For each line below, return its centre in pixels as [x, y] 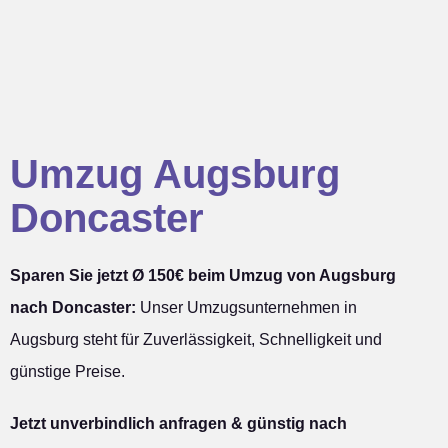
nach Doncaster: [73, 308]
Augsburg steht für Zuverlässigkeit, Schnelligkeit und [196, 340]
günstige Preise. [67, 372]
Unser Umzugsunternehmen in [246, 308]
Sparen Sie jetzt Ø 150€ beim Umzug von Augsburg [203, 276]
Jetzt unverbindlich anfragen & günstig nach [178, 424]
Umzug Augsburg [175, 174]
